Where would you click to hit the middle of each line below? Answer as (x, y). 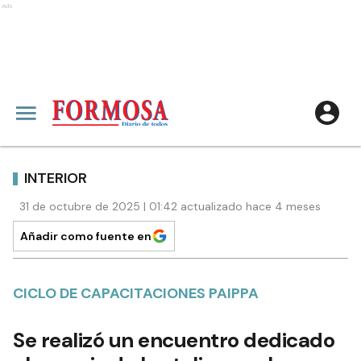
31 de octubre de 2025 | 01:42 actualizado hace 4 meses (170, 206)
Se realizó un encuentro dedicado (174, 340)
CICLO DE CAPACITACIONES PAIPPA (136, 293)
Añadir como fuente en (86, 236)
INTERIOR (56, 178)
